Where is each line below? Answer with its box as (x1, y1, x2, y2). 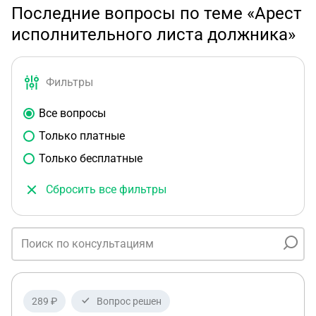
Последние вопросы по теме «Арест (11, 4, 302, 23)
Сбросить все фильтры (46, 183, 166, 196)
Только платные (39, 129, 125, 142)
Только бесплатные (39, 152, 142, 165)
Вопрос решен (97, 296, 162, 307)
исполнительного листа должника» (11, 25, 296, 44)
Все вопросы (39, 107, 106, 120)
